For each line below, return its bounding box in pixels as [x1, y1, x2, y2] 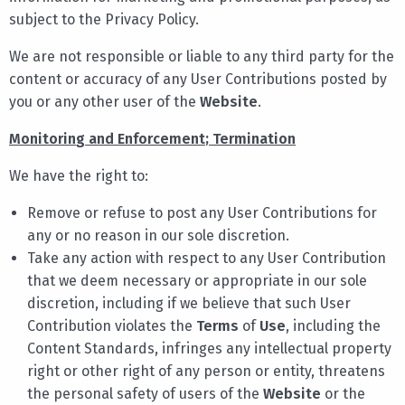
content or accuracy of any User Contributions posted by [9, 70, 387, 88]
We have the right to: [9, 166, 148, 184]
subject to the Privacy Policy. [9, 10, 199, 28]
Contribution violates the [27, 316, 196, 334]
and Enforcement [85, 129, 205, 147]
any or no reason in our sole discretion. [27, 226, 289, 244]
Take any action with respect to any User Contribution [27, 249, 386, 267]
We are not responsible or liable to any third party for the [9, 47, 394, 65]
